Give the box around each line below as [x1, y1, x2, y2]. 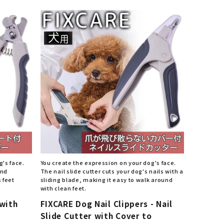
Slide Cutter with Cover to [40, 210, 152, 221]
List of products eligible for [45, 42, 146, 52]
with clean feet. [40, 184, 86, 192]
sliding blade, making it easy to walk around [40, 175, 173, 183]
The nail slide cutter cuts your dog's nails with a [40, 167, 183, 175]
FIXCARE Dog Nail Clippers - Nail [40, 198, 173, 209]
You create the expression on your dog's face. [40, 158, 176, 166]
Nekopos [45, 54, 78, 64]
